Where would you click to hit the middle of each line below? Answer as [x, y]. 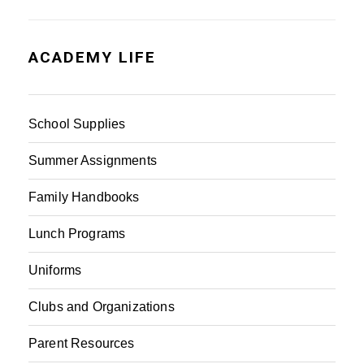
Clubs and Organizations [102, 306]
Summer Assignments [93, 160]
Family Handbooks [84, 197]
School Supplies [77, 123]
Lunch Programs [77, 233]
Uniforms [55, 270]
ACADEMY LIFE [92, 57]
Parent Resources [82, 343]
